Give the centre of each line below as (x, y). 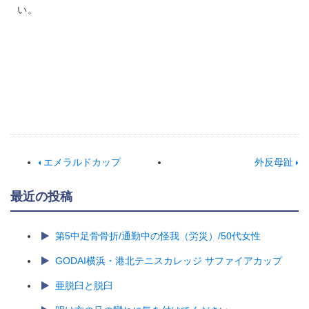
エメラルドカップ (81, 162)
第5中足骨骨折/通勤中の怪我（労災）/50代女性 (158, 236)
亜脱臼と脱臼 (84, 286)
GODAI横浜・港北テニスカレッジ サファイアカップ (169, 261)
